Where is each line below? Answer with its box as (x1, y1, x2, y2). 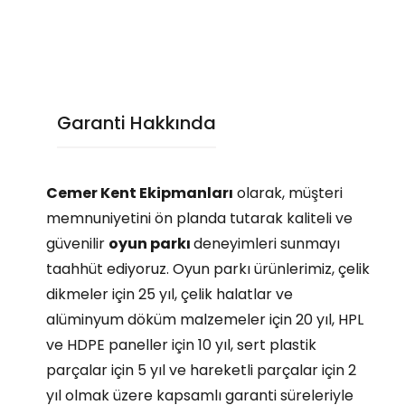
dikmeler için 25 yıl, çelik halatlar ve (46, 284, 293, 306)
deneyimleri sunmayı (193, 233, 340, 255)
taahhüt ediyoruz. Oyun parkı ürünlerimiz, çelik (46, 259, 370, 280)
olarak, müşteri (233, 183, 343, 204)
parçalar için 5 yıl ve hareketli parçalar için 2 (46, 360, 356, 381)
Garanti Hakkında (57, 110, 216, 137)
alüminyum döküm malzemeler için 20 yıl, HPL (46, 309, 363, 331)
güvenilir (46, 233, 108, 255)
